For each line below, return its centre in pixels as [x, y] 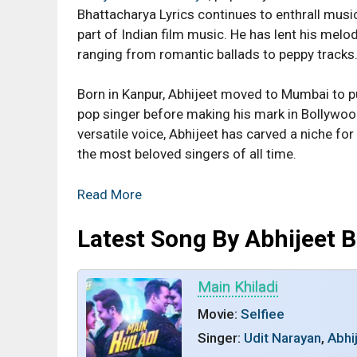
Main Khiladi [238, 286]
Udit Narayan [282, 338]
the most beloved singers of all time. [187, 154]
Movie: [219, 314]
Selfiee [263, 314]
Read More [110, 194]
